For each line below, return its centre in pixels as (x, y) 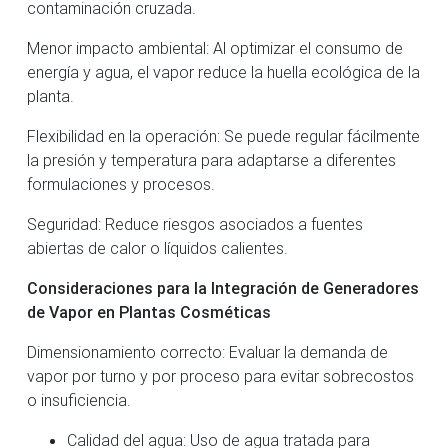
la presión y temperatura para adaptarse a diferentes (211, 159)
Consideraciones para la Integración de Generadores (223, 287)
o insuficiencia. (79, 399)
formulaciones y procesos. (121, 183)
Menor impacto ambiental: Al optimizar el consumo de (215, 47)
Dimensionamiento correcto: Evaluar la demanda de (207, 351)
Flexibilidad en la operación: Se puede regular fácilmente (223, 135)
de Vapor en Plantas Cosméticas (149, 311)
